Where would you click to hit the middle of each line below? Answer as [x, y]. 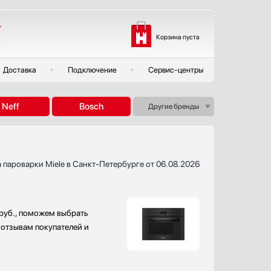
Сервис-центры [176, 70]
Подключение [92, 70]
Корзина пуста [178, 37]
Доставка [20, 70]
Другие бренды [173, 106]
